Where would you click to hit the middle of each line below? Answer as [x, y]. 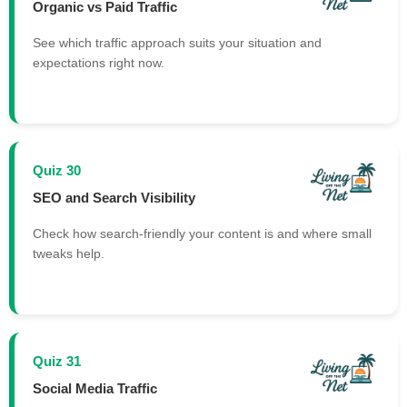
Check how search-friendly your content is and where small [202, 234]
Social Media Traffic [95, 388]
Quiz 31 [57, 362]
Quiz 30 [57, 171]
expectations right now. [99, 63]
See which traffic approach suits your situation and [177, 43]
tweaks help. [69, 254]
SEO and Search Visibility [114, 197]
